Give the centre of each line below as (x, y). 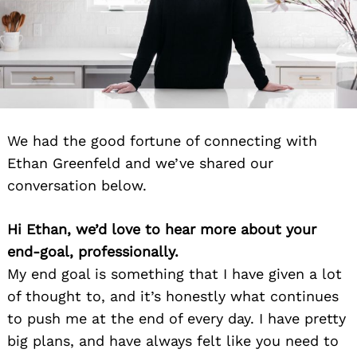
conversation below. (77, 186)
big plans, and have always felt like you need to (173, 341)
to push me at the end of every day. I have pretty (177, 319)
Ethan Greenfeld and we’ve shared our (140, 163)
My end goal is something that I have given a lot (175, 274)
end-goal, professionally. (93, 252)
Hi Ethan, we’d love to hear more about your (162, 229)
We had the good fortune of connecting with (162, 141)
